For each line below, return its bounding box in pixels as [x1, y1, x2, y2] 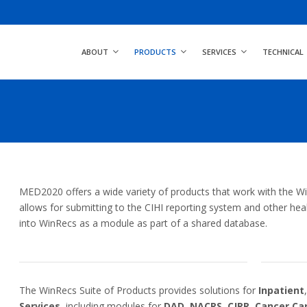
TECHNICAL [262, 47, 304, 57]
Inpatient [258, 284, 304, 297]
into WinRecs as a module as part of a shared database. [19, 217, 267, 230]
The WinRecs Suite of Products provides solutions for [19, 284, 258, 297]
